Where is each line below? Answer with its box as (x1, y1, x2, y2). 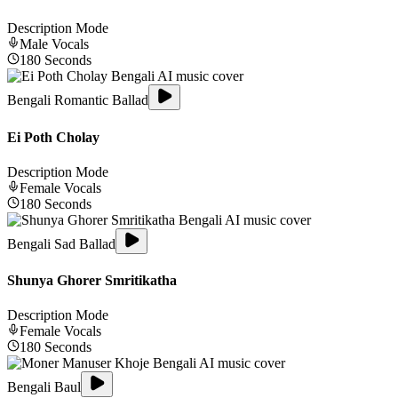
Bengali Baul (7, 379, 81, 395)
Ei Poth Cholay (7, 129, 99, 145)
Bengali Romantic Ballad (7, 92, 148, 108)
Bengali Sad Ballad (7, 235, 115, 251)
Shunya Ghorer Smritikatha (7, 273, 177, 289)
